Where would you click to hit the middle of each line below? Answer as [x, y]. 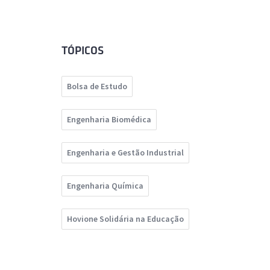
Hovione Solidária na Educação [125, 219]
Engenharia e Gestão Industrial [125, 153]
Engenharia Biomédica [109, 120]
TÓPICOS [83, 51]
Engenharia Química [105, 186]
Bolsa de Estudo [97, 86]
